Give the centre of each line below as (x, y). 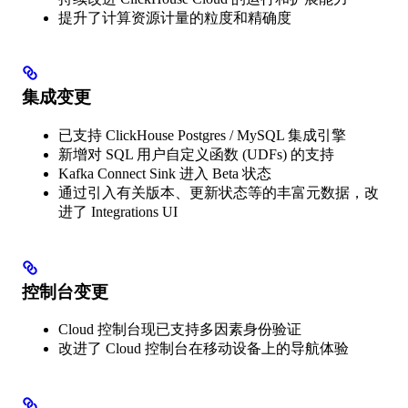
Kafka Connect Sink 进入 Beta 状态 (165, 173)
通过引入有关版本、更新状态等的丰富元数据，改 (219, 192)
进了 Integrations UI (118, 211)
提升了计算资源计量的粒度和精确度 (175, 17)
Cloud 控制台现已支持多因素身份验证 (180, 330)
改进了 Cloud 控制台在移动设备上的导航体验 (204, 349)
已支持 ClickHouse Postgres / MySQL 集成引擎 (202, 135)
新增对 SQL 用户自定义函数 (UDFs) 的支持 (196, 154)
